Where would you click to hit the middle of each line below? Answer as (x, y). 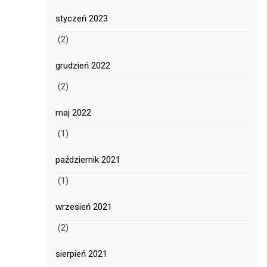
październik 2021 (88, 160)
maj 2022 (74, 113)
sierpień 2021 (82, 254)
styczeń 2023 (82, 19)
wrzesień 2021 (84, 207)
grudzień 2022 (83, 66)
